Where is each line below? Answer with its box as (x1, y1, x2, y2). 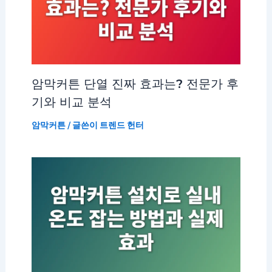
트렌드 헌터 (99, 119, 144, 131)
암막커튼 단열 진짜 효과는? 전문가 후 (31, 76, 239, 91)
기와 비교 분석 (31, 94, 112, 109)
